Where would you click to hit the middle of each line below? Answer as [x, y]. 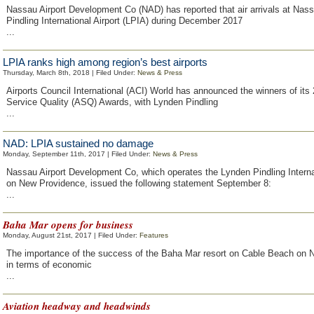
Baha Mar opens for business [68, 225]
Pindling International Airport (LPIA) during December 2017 [124, 21]
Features [154, 235]
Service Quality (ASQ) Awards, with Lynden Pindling [112, 102]
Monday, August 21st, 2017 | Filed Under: [71, 235]
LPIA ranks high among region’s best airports [105, 62]
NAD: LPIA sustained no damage [78, 143]
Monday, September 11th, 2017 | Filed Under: [78, 154]
